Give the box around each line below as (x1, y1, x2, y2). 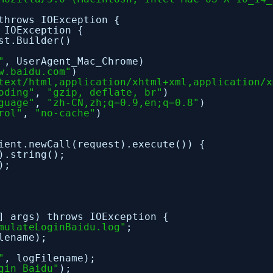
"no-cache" (35, 107, 96, 119)
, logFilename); (4, 252, 96, 264)
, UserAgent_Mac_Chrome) (4, 55, 144, 67)
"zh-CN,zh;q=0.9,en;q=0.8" (47, 97, 199, 108)
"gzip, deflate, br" (47, 87, 163, 98)
